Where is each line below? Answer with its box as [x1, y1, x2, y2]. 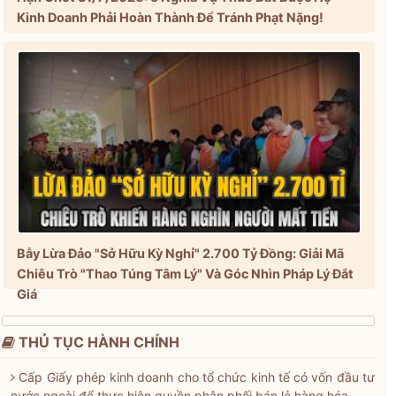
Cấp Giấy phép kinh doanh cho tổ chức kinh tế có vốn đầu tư [19, 369, 376, 385]
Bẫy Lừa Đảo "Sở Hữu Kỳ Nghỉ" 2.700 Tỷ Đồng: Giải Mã [17, 246, 344, 262]
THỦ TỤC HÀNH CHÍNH [15, 333, 179, 352]
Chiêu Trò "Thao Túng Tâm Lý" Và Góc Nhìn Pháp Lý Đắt [17, 266, 354, 282]
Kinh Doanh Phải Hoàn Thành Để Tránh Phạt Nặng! [17, 10, 324, 26]
